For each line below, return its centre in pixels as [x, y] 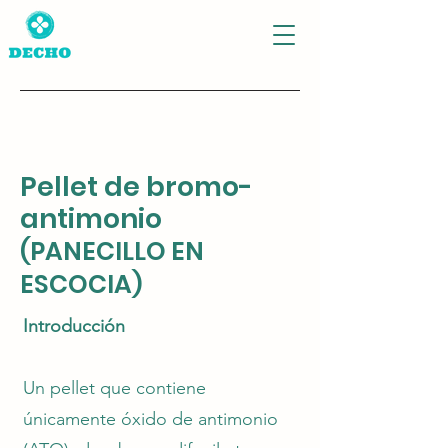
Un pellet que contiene [114, 388]
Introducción [74, 326]
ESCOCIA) [81, 284]
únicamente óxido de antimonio [150, 419]
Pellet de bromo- [136, 186]
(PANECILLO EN [112, 251]
